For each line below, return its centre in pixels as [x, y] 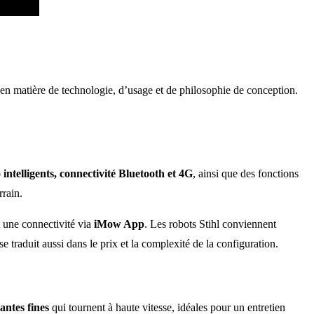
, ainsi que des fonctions [246, 173]
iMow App [119, 224]
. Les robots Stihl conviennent [210, 224]
